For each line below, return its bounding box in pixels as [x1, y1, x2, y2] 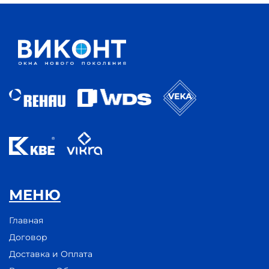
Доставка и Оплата [9, 248, 92, 259]
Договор [9, 231, 47, 243]
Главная [9, 214, 43, 226]
